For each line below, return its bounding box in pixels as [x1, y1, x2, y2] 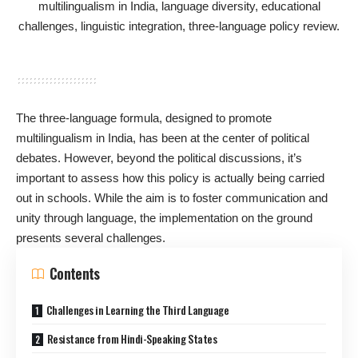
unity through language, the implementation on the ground [16, 211, 312, 225]
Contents [50, 263, 100, 284]
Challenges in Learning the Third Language [46, 301, 229, 318]
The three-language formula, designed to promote [16, 111, 272, 125]
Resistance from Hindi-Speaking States [46, 330, 217, 347]
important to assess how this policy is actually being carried [16, 171, 324, 185]
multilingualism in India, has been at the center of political [16, 131, 309, 145]
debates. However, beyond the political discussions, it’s [16, 151, 302, 165]
